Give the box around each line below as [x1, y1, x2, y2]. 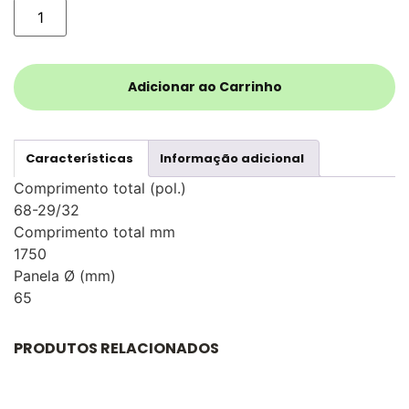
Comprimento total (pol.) [14, 179, 186, 198]
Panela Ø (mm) [14, 267, 116, 286]
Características [26, 149, 133, 167]
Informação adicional [160, 149, 304, 167]
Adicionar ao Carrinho [127, 78, 282, 97]
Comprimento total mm [14, 223, 175, 242]
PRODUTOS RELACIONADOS [14, 338, 219, 360]
